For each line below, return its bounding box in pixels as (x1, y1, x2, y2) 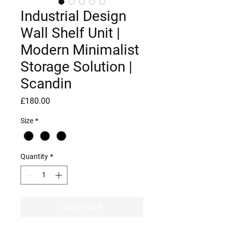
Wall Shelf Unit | (20, 24, 120, 41)
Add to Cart (61, 202, 102, 212)
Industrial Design (20, 7, 126, 25)
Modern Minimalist (20, 41, 139, 58)
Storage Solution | (20, 58, 132, 75)
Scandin (20, 75, 72, 92)
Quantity (20, 152, 48, 161)
